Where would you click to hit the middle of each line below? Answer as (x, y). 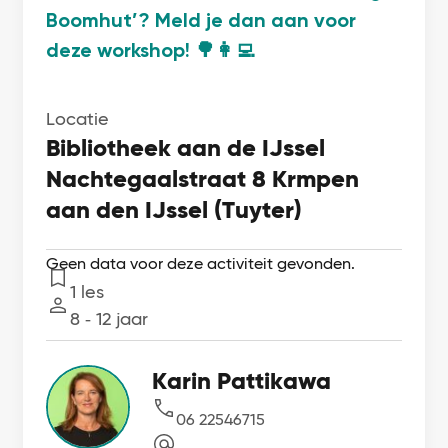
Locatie (78, 119)
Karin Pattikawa (242, 381)
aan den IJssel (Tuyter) (174, 210)
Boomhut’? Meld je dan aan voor (201, 20)
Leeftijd (74, 319)
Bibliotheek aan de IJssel (186, 148)
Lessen (71, 292)
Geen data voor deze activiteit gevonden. (201, 264)
